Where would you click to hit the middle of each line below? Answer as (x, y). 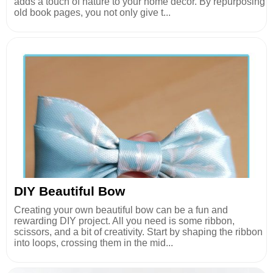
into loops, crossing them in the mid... (94, 243)
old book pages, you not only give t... (92, 13)
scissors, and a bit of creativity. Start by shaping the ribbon (138, 232)
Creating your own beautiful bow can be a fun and (121, 210)
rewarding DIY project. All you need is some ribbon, (124, 221)
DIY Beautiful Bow (69, 191)
